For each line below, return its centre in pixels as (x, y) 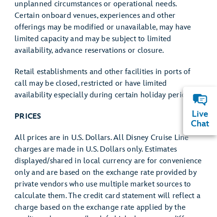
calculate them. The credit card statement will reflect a (108, 196)
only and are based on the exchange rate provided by (106, 173)
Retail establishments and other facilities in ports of (103, 72)
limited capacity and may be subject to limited (93, 39)
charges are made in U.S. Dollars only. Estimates (96, 149)
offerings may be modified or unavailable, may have (103, 27)
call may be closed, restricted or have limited (91, 84)
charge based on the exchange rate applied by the (100, 208)
